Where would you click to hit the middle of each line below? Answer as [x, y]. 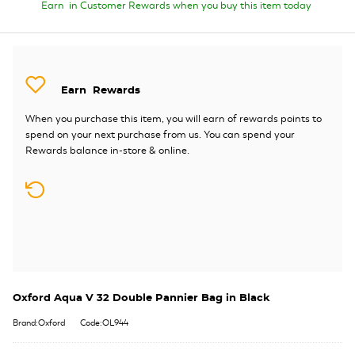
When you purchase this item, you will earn [126, 118]
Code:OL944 [104, 323]
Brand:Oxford [39, 323]
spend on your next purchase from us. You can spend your [160, 134]
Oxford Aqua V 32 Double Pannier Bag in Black [141, 298]
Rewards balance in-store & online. [107, 150]
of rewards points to [275, 118]
